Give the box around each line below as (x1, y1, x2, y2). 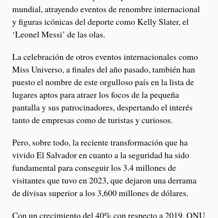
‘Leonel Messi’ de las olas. (12, 28, 105, 40)
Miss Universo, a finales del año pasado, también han (12, 63, 195, 75)
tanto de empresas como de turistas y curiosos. (12, 113, 173, 126)
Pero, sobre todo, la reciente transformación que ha (12, 136, 188, 148)
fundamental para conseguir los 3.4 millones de (12, 161, 176, 173)
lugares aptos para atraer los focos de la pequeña (12, 88, 179, 100)
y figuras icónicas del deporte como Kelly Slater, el (12, 15, 189, 27)
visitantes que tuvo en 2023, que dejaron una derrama (12, 174, 197, 186)
